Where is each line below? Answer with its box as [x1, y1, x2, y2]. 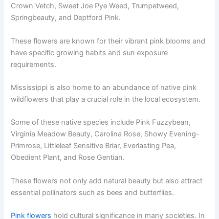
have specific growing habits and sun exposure [11, 48, 168, 57]
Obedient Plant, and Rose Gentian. [11, 153, 125, 162]
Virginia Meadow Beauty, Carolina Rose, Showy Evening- [11, 130, 200, 139]
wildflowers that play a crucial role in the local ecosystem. [11, 95, 201, 104]
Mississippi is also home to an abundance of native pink [11, 83, 197, 92]
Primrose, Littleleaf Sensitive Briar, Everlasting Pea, [11, 141, 176, 151]
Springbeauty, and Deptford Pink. [11, 13, 121, 22]
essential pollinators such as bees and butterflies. [11, 188, 175, 197]
